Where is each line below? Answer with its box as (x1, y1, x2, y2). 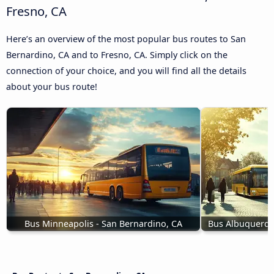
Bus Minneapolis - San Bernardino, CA (24, 218, 182, 230)
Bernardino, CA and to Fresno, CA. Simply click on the (6, 49, 228, 61)
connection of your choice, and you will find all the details (6, 65, 246, 77)
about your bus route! (6, 81, 97, 93)
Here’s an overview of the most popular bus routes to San (6, 33, 246, 45)
